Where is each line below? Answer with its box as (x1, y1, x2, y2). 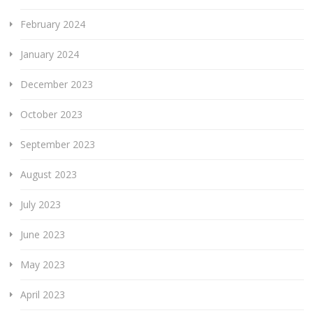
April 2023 (20, 287, 65, 301)
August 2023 (20, 167, 77, 181)
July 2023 (20, 197, 61, 211)
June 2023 (20, 227, 65, 241)
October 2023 (20, 107, 82, 121)
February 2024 (20, 17, 85, 31)
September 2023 (20, 137, 95, 151)
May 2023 (20, 257, 65, 271)
